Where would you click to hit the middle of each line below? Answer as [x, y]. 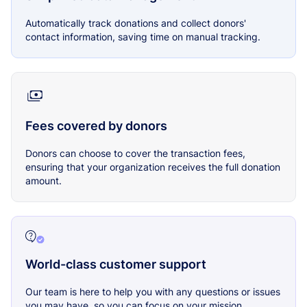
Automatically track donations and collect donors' [136, 23]
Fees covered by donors [96, 126]
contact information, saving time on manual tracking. [143, 37]
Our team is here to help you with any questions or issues [153, 291]
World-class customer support [116, 264]
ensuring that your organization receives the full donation [153, 167]
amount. [44, 181]
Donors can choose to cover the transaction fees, [135, 153]
